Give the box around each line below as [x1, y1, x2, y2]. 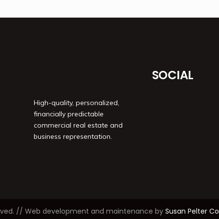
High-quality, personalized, [33, 98, 119, 107]
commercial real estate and [33, 120, 123, 130]
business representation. [33, 131, 112, 141]
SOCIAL [152, 66, 194, 83]
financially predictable [33, 109, 104, 118]
